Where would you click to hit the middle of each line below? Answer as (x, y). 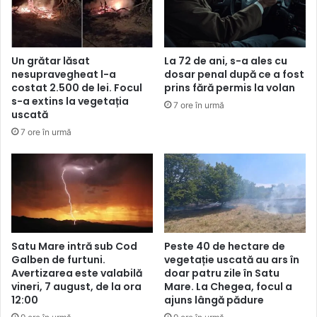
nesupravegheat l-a (64, 74)
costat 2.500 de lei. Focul (77, 87)
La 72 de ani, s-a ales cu (226, 60)
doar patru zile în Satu (222, 273)
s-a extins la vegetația (70, 101)
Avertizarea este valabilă (77, 273)
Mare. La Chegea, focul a (228, 287)
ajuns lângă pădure (214, 300)
